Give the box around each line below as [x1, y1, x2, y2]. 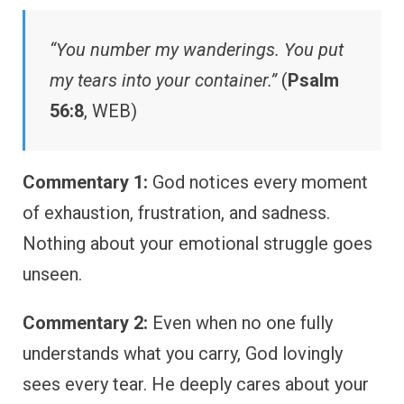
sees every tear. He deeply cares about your [23, 373, 369, 396]
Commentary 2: [23, 312, 148, 335]
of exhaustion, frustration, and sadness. [23, 202, 330, 225]
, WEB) [84, 100, 137, 123]
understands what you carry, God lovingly [23, 343, 343, 365]
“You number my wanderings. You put [50, 39, 344, 61]
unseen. [23, 263, 82, 286]
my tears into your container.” [50, 69, 277, 92]
